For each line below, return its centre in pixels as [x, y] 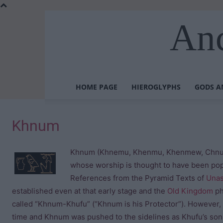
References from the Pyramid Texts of [138, 178]
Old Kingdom [190, 191]
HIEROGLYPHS [156, 87]
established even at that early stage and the [90, 191]
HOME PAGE [97, 87]
